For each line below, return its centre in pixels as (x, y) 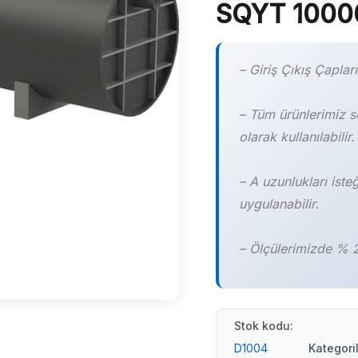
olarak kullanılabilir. (296, 136)
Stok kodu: (263, 326)
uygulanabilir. (278, 203)
